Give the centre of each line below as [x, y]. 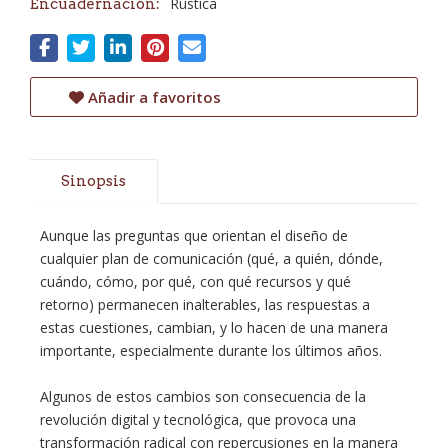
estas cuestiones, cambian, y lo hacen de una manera [214, 327]
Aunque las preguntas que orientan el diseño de [194, 235]
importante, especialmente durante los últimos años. [211, 350]
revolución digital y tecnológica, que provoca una [198, 419]
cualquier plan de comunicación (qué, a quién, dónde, [211, 258]
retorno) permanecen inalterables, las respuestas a [205, 304]
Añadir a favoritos [152, 97]
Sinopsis [93, 181]
